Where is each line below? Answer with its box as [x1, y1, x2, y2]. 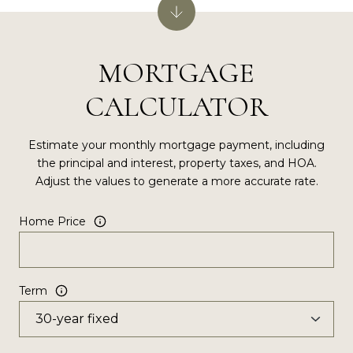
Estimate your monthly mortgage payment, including [28, 137, 325, 152]
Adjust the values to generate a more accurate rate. [35, 173, 318, 188]
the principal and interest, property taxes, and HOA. [36, 155, 317, 170]
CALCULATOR [85, 89, 268, 124]
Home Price [19, 214, 86, 229]
